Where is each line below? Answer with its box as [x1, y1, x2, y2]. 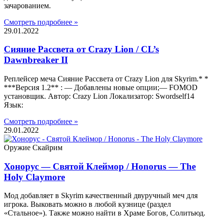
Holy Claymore [4, 171, 65, 182]
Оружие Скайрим [4, 143, 62, 152]
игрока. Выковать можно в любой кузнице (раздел [4, 200, 171, 209]
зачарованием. [4, 1, 51, 10]
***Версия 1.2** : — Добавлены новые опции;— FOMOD [4, 83, 198, 92]
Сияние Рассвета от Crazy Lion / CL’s [4, 44, 159, 55]
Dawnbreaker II [4, 55, 68, 65]
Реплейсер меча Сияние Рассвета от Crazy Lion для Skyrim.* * [4, 74, 208, 83]
